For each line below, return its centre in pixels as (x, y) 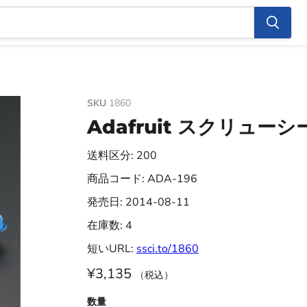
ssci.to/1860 (167, 249)
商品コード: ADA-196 (142, 179)
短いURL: (111, 249)
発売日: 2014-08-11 (138, 202)
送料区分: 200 (122, 156)
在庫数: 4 (109, 225)
